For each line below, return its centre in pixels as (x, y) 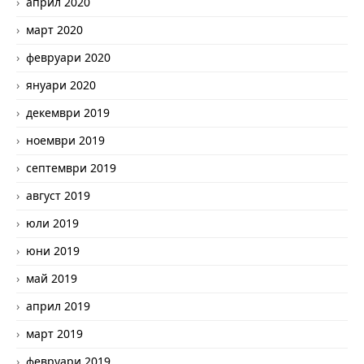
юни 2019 (53, 250)
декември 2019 (68, 112)
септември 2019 (71, 167)
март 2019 (54, 333)
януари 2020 (61, 84)
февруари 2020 (68, 57)
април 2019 (58, 305)
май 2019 (52, 278)
